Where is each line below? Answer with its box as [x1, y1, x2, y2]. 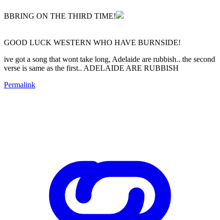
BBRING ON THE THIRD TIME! [4, 11, 116, 20]
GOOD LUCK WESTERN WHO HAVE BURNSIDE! [4, 38, 181, 47]
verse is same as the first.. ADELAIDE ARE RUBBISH [4, 63, 179, 72]
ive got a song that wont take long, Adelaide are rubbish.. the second [4, 55, 215, 63]
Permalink [4, 80, 35, 89]
